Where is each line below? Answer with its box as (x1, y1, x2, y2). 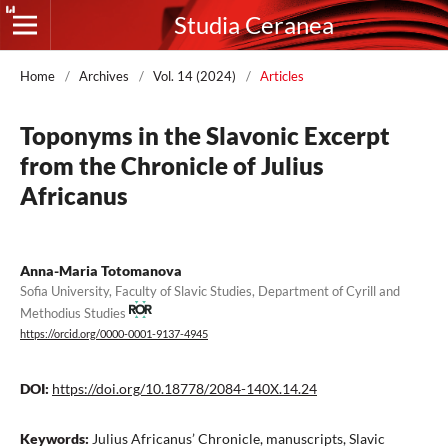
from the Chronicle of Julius (20, 151, 324, 180)
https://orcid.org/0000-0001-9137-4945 (20, 328, 208, 341)
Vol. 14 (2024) (153, 68, 236, 84)
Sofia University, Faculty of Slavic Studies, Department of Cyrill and (20, 283, 400, 299)
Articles (260, 68, 304, 84)
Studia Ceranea (174, 10, 334, 39)
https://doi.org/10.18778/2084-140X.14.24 (52, 380, 317, 398)
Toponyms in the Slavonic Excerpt (20, 121, 390, 150)
